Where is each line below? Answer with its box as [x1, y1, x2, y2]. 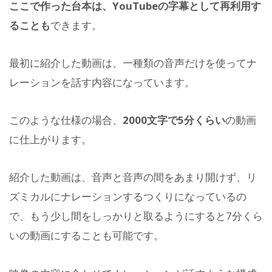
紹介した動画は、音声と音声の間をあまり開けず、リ [9, 170, 257, 185]
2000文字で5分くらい [123, 113, 225, 127]
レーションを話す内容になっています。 [9, 75, 195, 89]
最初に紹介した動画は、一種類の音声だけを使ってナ [9, 55, 257, 70]
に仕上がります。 [9, 132, 92, 147]
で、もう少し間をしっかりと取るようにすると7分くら [9, 209, 263, 223]
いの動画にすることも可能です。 [9, 228, 164, 243]
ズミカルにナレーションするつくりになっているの [9, 189, 246, 204]
